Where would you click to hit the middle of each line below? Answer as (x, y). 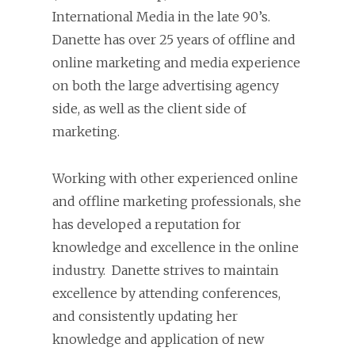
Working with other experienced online (175, 178)
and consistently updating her (145, 316)
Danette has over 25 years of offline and (174, 39)
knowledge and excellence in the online (176, 247)
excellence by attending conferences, (166, 293)
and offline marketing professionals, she (177, 201)
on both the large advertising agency (166, 85)
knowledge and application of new (158, 339)
